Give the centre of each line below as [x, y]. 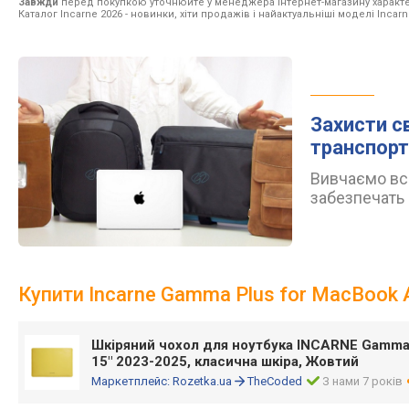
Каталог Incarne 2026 [70, 14]
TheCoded [275, 381]
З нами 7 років [363, 381]
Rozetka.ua [202, 381]
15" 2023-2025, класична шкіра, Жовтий [225, 362]
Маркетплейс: [132, 381]
